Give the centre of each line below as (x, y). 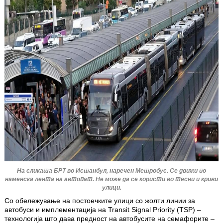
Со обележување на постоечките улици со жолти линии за (100, 200)
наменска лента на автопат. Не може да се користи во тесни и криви (111, 179)
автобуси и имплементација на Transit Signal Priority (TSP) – (103, 209)
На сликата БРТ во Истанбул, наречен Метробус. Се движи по (111, 170)
